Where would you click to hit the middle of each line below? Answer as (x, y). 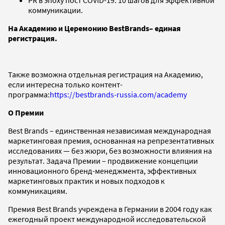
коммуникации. (55, 10)
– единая (165, 28)
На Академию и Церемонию (59, 28)
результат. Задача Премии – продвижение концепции (103, 160)
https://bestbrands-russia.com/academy (118, 94)
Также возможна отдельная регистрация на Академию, (105, 74)
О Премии (26, 112)
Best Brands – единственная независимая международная (109, 130)
